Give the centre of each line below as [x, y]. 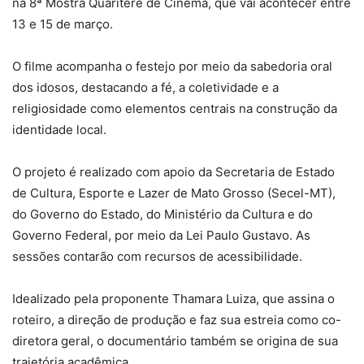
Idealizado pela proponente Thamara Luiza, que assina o [173, 298]
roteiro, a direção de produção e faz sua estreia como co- [177, 319]
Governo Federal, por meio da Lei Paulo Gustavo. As [161, 235]
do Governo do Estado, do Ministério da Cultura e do [162, 214]
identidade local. [59, 129]
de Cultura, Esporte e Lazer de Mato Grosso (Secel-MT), [174, 193]
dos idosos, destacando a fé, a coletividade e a [145, 87]
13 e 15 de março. [63, 24]
